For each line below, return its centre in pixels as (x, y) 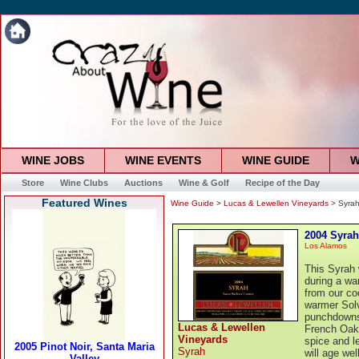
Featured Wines (84, 203)
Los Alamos (326, 246)
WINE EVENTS (163, 160)
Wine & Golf (204, 183)
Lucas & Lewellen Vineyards (276, 203)
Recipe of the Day (282, 183)
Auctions (143, 183)
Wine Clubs (84, 183)
